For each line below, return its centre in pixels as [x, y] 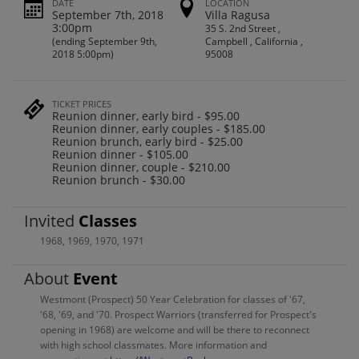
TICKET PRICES [82, 103]
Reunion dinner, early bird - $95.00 [146, 115]
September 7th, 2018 [108, 14]
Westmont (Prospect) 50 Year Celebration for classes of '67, [173, 299]
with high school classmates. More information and [153, 345]
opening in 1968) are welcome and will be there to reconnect [175, 329]
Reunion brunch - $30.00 [119, 179]
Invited [51, 221]
